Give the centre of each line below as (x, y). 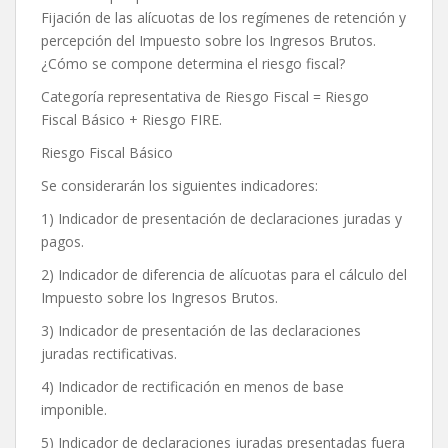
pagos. (62, 242)
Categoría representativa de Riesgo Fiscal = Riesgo (205, 97)
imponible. (74, 410)
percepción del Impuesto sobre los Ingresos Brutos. (208, 41)
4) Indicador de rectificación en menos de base (192, 387)
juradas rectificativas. (109, 354)
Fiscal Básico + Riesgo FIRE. (131, 120)
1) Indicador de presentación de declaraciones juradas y (221, 219)
